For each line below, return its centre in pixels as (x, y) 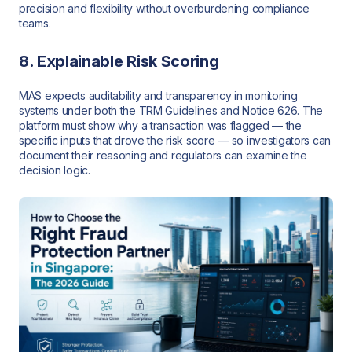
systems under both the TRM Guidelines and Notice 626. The (171, 110)
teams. (35, 24)
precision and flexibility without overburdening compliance (164, 9)
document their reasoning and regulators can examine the (163, 155)
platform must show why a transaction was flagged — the (160, 125)
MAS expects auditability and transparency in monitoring (158, 95)
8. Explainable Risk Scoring (119, 62)
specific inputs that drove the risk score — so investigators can (175, 140)
